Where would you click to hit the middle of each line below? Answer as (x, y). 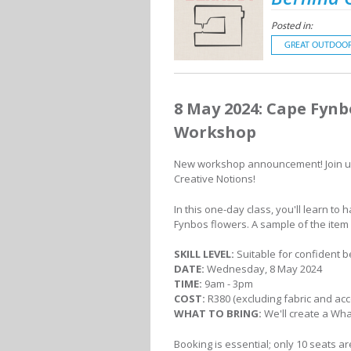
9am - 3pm (228, 284)
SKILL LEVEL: (204, 254)
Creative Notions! (215, 179)
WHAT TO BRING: (219, 313)
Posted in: (292, 25)
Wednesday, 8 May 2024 (263, 269)
